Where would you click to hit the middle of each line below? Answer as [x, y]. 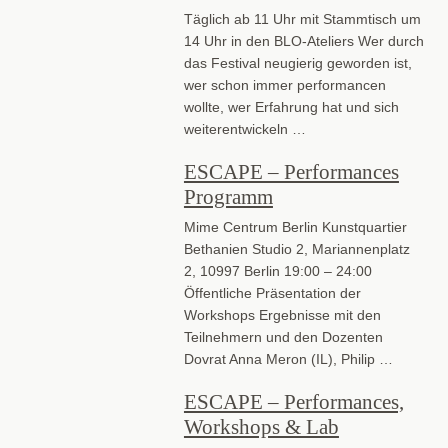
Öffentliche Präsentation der [272, 292]
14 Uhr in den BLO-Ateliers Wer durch [303, 40]
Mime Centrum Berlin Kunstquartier [295, 226]
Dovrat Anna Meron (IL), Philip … [288, 358]
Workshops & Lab [261, 426]
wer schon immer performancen [284, 84]
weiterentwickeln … [244, 128]
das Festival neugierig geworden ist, [297, 62]
